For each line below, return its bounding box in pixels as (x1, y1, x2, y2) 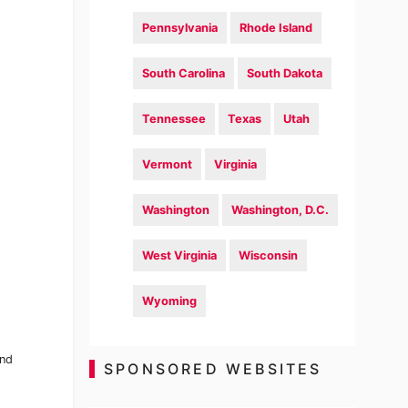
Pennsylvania (142, 21, 219, 35)
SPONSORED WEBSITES (103, 360, 322, 378)
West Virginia (142, 249, 218, 262)
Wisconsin (239, 249, 299, 262)
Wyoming (142, 294, 198, 308)
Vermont (142, 158, 193, 171)
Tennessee (142, 112, 207, 126)
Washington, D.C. (231, 203, 330, 217)
